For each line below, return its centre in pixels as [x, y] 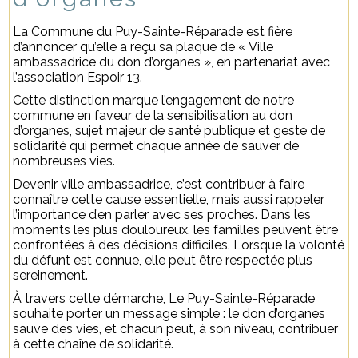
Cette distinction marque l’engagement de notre [154, 100]
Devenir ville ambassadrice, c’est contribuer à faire [159, 184]
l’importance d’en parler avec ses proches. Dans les [162, 214]
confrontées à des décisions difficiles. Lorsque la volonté [179, 245]
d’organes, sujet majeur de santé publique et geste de [169, 130]
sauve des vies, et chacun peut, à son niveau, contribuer [176, 328]
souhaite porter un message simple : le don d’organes [169, 313]
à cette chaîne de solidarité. [93, 344]
